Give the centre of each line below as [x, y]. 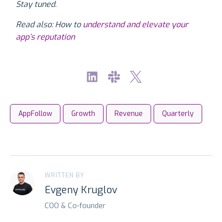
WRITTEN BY [64, 176]
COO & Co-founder [75, 206]
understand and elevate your [136, 25]
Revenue [129, 114]
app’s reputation [45, 37]
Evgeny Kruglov [81, 190]
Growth [83, 114]
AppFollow [35, 114]
